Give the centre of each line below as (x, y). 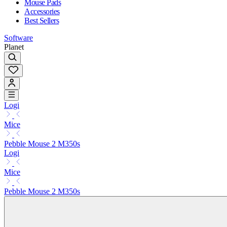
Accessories (42, 11)
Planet (14, 47)
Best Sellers (42, 20)
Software (18, 37)
